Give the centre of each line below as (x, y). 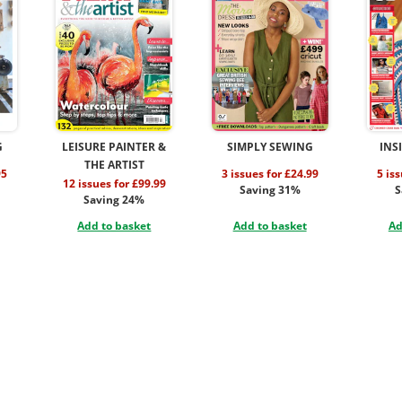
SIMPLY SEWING (270, 147)
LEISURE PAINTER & (114, 147)
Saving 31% (270, 190)
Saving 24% (114, 200)
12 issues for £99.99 (114, 184)
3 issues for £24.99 (270, 174)
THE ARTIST (114, 165)
